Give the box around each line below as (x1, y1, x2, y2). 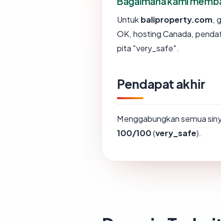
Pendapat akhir (117, 75, 205, 92)
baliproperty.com (141, 14, 213, 25)
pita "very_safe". (117, 42, 179, 53)
